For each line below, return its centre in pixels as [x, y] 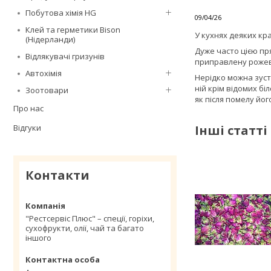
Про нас [28, 108]
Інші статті [231, 130]
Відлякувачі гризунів [65, 56]
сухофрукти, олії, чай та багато [85, 228]
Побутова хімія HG [61, 13]
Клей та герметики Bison [73, 30]
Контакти [57, 175]
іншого [38, 238]
